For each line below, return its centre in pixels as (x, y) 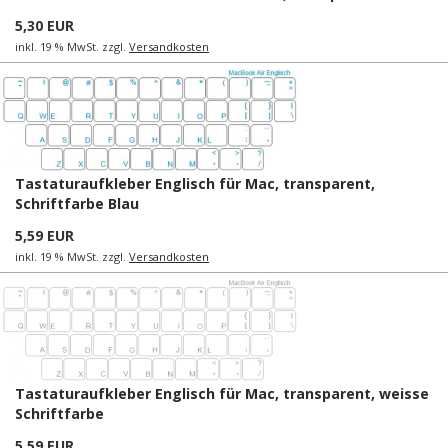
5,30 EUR (44, 25)
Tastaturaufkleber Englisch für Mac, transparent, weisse (222, 393)
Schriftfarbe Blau (77, 203)
